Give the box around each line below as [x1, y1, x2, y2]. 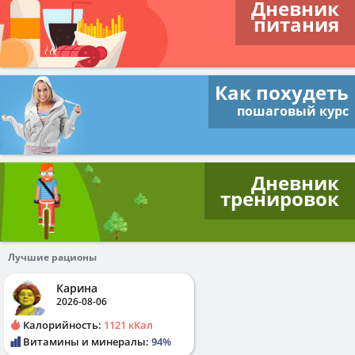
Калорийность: [21, 318, 104, 332]
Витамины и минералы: [21, 334, 151, 349]
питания [254, 11, 339, 37]
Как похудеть [215, 79, 349, 105]
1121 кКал [104, 318, 153, 332]
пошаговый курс [237, 102, 349, 120]
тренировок [220, 185, 339, 212]
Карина [56, 281, 97, 296]
